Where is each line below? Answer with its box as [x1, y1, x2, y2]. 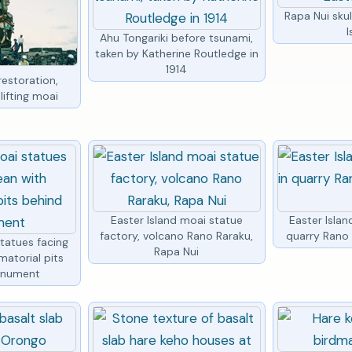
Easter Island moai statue [110, 212, 243, 227]
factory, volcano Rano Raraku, [100, 228, 254, 243]
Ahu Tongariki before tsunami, [100, 30, 254, 45]
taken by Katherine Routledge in [94, 46, 258, 60]
